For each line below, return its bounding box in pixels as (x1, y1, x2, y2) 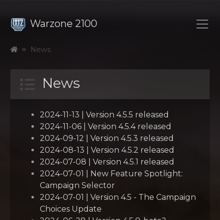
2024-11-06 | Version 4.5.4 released (40, 121, 171, 131)
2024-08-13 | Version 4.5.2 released (40, 145, 174, 155)
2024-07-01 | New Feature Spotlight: (40, 168, 183, 178)
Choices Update (40, 204, 102, 214)
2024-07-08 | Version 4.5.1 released (40, 157, 174, 166)
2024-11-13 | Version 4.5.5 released (40, 110, 169, 119)
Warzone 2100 (30, 18, 97, 29)
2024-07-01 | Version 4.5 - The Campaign (40, 192, 196, 202)
